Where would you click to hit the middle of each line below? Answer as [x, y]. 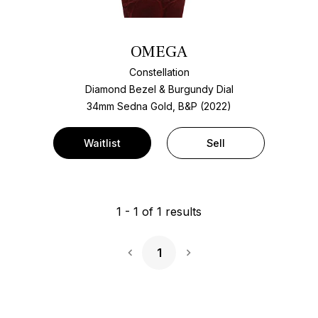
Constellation [159, 72]
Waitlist [102, 143]
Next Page [215, 262]
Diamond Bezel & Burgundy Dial [159, 89]
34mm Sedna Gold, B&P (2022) [159, 106]
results [182, 211]
